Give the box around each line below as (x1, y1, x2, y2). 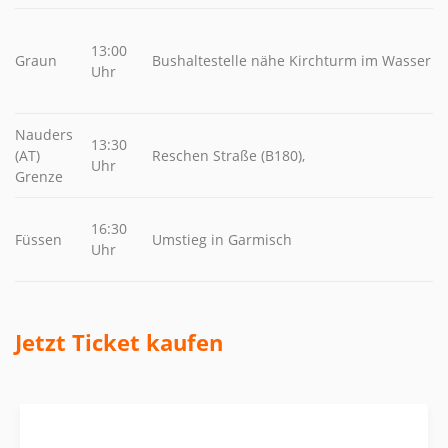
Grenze (15, 167, 63, 186)
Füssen (15, 230, 62, 249)
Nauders (15, 125, 73, 144)
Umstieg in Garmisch (152, 230, 292, 249)
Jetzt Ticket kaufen (15, 327, 223, 358)
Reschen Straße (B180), (152, 146, 305, 165)
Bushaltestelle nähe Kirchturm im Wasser (152, 51, 431, 70)
